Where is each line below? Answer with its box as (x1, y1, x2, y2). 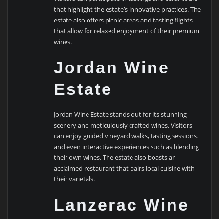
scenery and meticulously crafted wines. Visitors (54, 120, 193, 130)
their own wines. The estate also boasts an (54, 153, 176, 162)
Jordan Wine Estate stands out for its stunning (54, 109, 187, 119)
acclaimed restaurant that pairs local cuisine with (54, 163, 195, 173)
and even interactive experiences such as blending (54, 142, 199, 151)
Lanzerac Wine (54, 195, 190, 214)
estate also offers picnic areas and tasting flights (54, 16, 193, 25)
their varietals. (54, 174, 95, 183)
